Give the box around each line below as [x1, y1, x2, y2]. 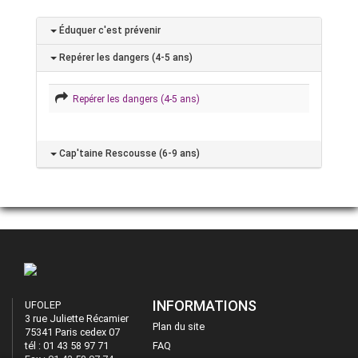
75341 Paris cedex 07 [25, 326, 120, 339]
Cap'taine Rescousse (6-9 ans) [57, 148, 200, 160]
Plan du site [153, 320, 205, 332]
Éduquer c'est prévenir [57, 25, 161, 37]
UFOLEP [25, 299, 61, 312]
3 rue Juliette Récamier [25, 312, 129, 325]
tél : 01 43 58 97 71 [25, 340, 109, 352]
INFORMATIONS [153, 297, 257, 315]
